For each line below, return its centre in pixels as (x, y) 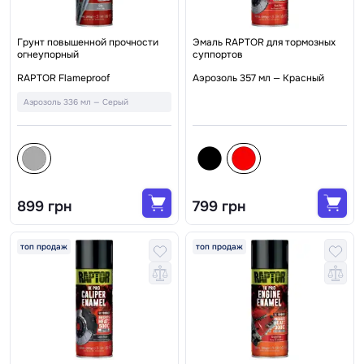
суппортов (218, 55)
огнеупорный (48, 55)
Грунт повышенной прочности (88, 43)
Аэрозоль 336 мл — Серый (76, 102)
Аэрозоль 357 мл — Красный (258, 78)
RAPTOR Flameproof (63, 78)
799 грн (219, 207)
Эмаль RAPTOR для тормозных (264, 43)
